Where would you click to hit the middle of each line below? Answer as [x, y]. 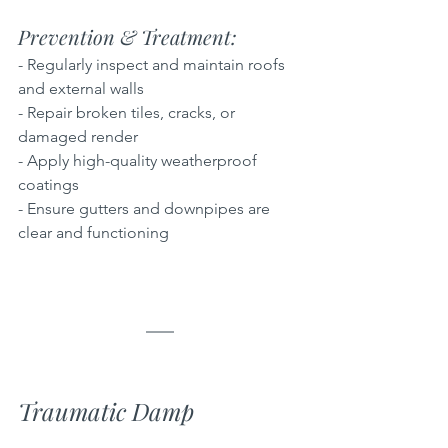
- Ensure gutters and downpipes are [146, 208]
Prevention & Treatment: [130, 36]
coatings [52, 184]
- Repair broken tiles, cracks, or [128, 112]
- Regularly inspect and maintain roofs [153, 64]
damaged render [82, 136]
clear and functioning [93, 232]
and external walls [85, 88]
